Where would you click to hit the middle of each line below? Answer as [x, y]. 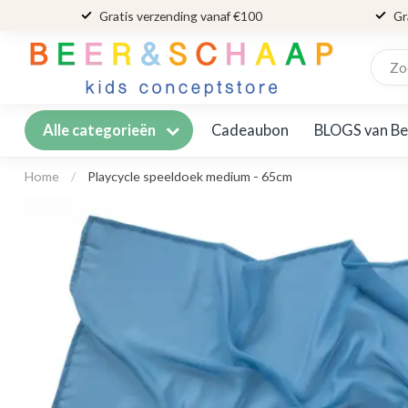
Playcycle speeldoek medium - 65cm [190, 176]
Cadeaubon [250, 130]
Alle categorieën [101, 130]
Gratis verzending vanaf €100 [180, 15]
